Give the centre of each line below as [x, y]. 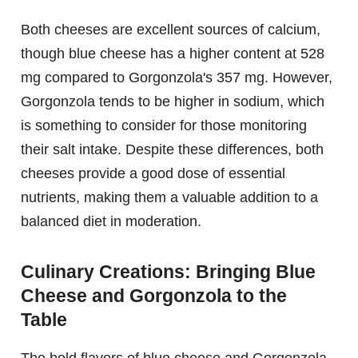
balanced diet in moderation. [111, 221]
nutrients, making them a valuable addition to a [169, 197]
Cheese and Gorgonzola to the [154, 295]
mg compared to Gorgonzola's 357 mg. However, [177, 77]
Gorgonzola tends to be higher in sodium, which [173, 101]
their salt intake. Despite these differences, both [172, 149]
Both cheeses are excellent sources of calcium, [171, 29]
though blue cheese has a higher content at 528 [173, 53]
